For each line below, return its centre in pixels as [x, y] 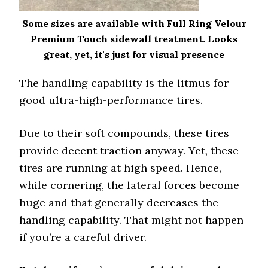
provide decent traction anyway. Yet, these [129, 150]
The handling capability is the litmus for [124, 83]
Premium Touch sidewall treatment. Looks [134, 39]
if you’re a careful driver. [83, 237]
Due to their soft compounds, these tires [124, 133]
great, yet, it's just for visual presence [134, 54]
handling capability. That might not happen [132, 220]
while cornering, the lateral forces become [130, 185]
